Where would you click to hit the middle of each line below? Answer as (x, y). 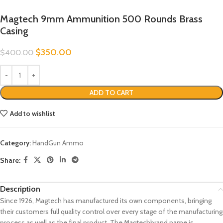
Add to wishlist (32, 113)
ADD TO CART (111, 93)
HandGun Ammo (58, 143)
